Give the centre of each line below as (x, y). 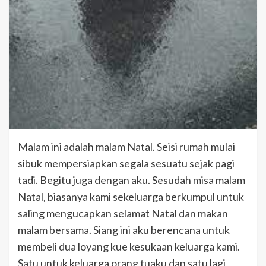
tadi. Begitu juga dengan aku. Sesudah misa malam (132, 180)
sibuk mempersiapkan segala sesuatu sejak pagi (126, 164)
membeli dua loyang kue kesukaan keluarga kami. (129, 247)
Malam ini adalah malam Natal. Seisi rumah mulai (126, 147)
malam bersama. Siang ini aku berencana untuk (124, 230)
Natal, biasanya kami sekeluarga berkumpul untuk (131, 197)
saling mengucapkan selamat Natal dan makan (123, 213)
